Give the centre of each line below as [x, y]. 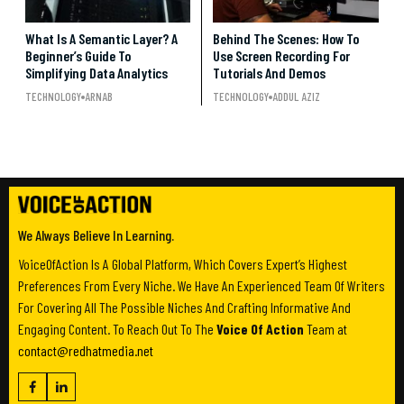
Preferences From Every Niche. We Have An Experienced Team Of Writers [202, 286]
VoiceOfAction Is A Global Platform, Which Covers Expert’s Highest [183, 264]
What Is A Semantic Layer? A [101, 39]
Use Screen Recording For [281, 56]
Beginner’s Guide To [78, 56]
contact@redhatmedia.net [86, 351]
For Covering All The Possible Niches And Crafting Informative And [184, 308]
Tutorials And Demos [269, 73]
